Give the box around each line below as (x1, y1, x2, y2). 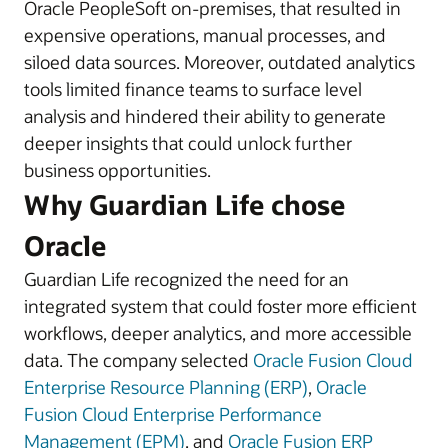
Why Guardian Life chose (24, 187, 345, 222)
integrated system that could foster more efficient (24, 294, 417, 318)
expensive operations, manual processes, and (24, 23, 386, 47)
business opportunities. (24, 158, 211, 182)
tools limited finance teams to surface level (24, 77, 362, 101)
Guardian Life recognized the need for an (24, 267, 349, 291)
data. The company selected (24, 348, 253, 372)
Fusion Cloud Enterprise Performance (24, 402, 322, 426)
